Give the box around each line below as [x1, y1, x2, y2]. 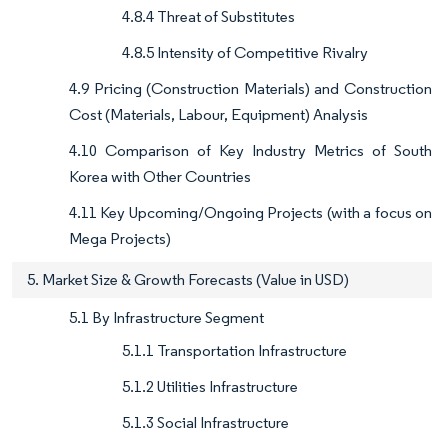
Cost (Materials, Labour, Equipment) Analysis [69, 105, 368, 125]
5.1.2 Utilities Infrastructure [122, 377, 298, 397]
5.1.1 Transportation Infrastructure [122, 341, 347, 361]
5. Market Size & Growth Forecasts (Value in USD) [27, 270, 349, 290]
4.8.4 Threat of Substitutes [122, 7, 295, 27]
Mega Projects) [69, 229, 171, 249]
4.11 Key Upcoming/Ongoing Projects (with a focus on [69, 203, 432, 223]
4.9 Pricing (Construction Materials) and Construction [69, 79, 432, 99]
